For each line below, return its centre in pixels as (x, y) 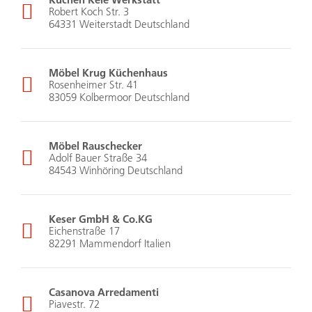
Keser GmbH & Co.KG (101, 219)
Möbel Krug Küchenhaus (108, 73)
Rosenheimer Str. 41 (93, 85)
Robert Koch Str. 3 (89, 12)
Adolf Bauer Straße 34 (98, 158)
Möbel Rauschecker (95, 146)
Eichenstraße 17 (84, 231)
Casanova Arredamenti (104, 292)
